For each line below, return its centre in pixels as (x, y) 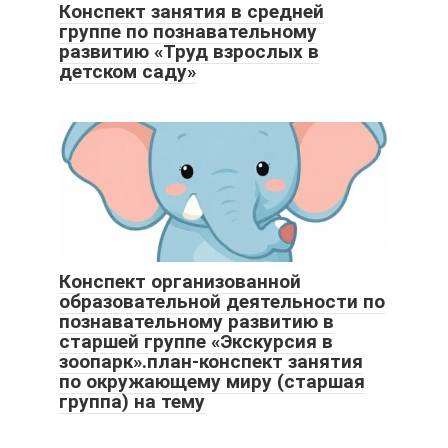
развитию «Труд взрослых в (189, 51)
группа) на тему (132, 401)
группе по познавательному (188, 31)
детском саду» (127, 71)
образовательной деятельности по (222, 301)
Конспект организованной (180, 281)
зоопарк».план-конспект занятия (211, 361)
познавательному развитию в (196, 321)
